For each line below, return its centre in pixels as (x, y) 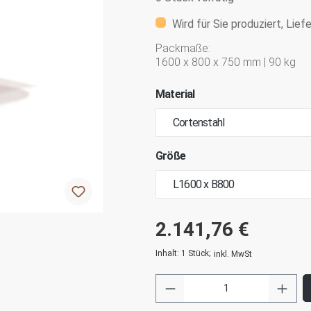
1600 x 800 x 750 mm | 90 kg (226, 62)
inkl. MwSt (233, 254)
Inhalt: (168, 253)
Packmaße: (183, 48)
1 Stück (195, 253)
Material (175, 94)
